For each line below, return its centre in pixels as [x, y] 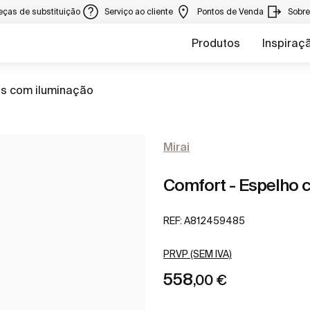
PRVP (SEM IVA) [198, 254]
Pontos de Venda [231, 11]
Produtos [216, 43]
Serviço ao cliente [140, 11]
